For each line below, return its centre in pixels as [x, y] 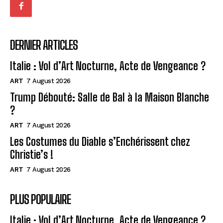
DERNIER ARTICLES [44, 45]
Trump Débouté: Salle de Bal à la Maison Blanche [110, 97]
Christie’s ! [32, 154]
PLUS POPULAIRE [40, 199]
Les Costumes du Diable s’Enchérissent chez [100, 141]
